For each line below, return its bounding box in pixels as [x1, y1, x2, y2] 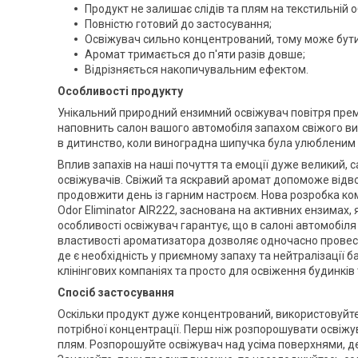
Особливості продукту [58, 85, 183, 97]
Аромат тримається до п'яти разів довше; [85, 48, 305, 61]
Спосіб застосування [58, 286, 174, 299]
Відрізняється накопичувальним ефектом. [85, 63, 308, 76]
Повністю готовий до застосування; [85, 18, 272, 30]
